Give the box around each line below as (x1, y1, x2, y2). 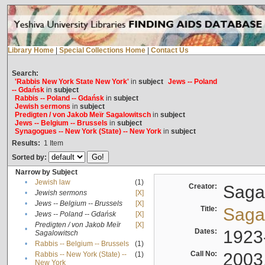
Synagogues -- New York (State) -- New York (14, 127, 161, 136)
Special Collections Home (59, 46, 146, 55)
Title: (200, 205, 221, 214)
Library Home (7, 46, 54, 55)
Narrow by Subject (15, 168, 77, 177)
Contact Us (150, 46, 189, 55)
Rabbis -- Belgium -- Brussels (34, 240, 129, 248)
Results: (11, 139, 40, 148)
